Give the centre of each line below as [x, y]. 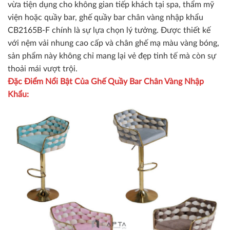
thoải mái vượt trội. [43, 69]
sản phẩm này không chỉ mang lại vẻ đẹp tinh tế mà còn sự [112, 56]
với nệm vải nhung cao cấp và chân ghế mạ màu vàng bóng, [113, 43]
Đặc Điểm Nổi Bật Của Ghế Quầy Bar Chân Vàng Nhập [106, 82]
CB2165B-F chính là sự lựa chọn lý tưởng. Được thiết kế [109, 31]
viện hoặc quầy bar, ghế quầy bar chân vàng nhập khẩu [106, 18]
